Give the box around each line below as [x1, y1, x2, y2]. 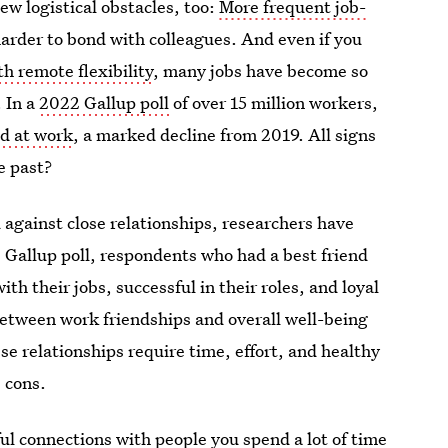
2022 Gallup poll [39, 90, 170, 114]
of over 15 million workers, [169, 90, 379, 114]
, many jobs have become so [153, 58, 369, 82]
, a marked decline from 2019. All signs [73, 122, 377, 146]
